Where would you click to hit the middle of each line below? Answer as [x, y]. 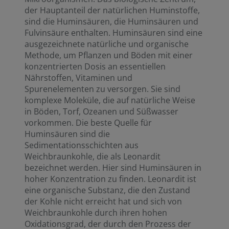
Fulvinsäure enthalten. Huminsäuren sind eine [113, 33]
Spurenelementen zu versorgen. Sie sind [102, 89]
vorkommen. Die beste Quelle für [88, 123]
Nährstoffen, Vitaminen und [78, 78]
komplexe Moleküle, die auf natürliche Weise [110, 100]
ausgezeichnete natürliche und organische [107, 44]
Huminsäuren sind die [67, 134]
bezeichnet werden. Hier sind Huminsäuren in [113, 168]
